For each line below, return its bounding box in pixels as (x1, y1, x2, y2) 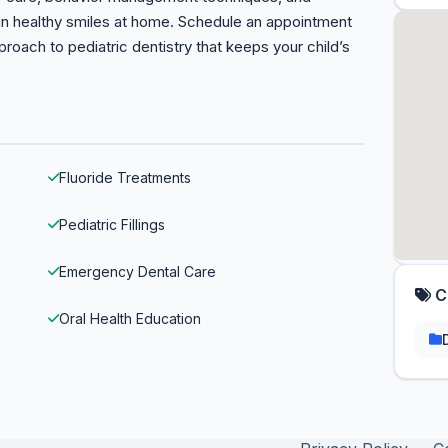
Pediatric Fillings (59, 216, 165, 233)
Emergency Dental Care (59, 263, 216, 280)
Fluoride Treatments (59, 169, 191, 186)
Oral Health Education (59, 310, 201, 327)
